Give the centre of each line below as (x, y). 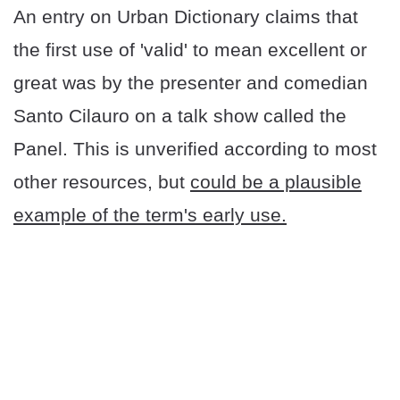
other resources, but (102, 182)
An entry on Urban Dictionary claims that (186, 17)
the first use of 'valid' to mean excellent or (190, 50)
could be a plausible (276, 182)
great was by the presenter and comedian (191, 83)
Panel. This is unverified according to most (195, 149)
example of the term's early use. (150, 215)
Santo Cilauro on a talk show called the (180, 116)
